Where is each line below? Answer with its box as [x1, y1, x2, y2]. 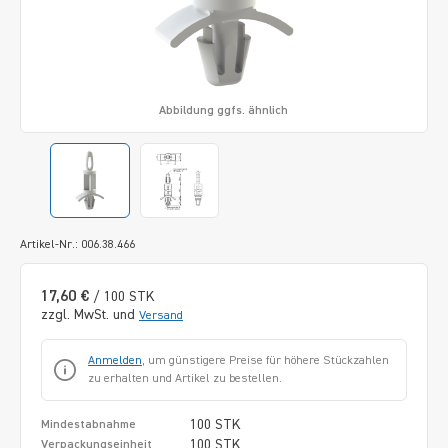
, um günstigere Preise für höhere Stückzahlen [142, 354, 389, 367]
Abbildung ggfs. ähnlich [159, 104, 289, 117]
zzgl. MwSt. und [41, 307, 139, 322]
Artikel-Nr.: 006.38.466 [20, 238, 135, 251]
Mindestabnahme [41, 418, 136, 431]
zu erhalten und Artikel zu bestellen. [88, 372, 282, 385]
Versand [139, 309, 183, 322]
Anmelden [88, 354, 142, 367]
